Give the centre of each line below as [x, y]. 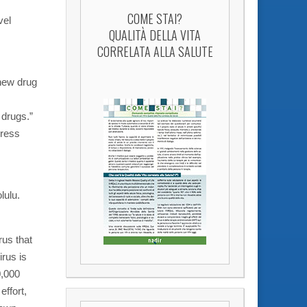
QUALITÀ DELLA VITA [155, 35]
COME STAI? [155, 18]
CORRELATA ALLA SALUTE [155, 51]
